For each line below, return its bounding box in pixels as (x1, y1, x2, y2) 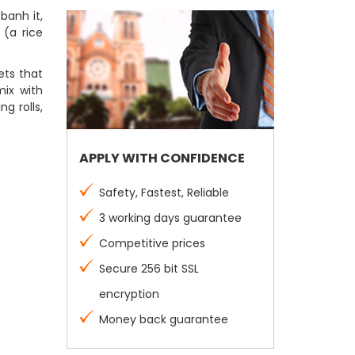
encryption (98, 286, 159, 302)
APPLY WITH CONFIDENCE (78, 149, 245, 167)
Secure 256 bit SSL (98, 261, 199, 277)
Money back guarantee (98, 311, 228, 327)
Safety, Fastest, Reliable (98, 185, 229, 200)
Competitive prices (98, 235, 205, 251)
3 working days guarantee (98, 210, 242, 226)
